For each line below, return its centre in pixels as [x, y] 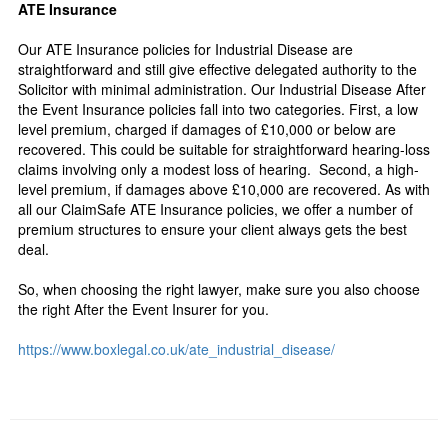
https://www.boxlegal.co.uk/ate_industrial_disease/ [176, 349]
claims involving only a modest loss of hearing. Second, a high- [218, 169]
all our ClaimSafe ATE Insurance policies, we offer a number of [215, 209]
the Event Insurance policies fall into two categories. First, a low [218, 109]
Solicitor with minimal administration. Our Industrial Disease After [222, 89]
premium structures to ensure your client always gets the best [212, 229]
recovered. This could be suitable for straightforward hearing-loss [224, 149]
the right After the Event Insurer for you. [143, 309]
